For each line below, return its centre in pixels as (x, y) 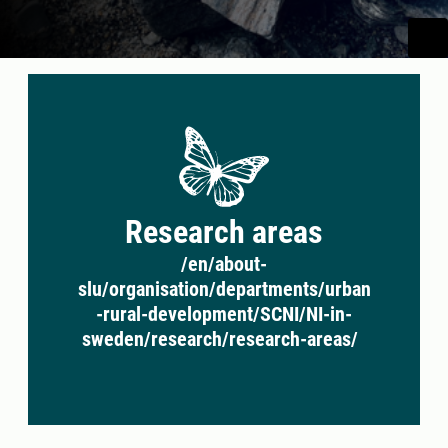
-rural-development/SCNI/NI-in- (224, 314)
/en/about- (224, 264)
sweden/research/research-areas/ (220, 339)
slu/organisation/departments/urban (224, 289)
